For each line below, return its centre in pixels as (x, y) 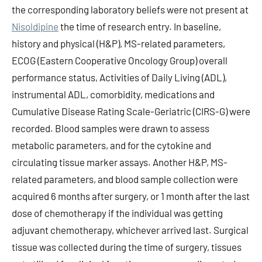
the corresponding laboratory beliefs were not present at (130, 9)
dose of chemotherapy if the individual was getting (117, 213)
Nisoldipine (35, 26)
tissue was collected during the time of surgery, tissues (127, 247)
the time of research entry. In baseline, (140, 26)
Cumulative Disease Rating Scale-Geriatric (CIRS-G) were (131, 111)
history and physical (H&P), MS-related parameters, (118, 43)
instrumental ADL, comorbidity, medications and (113, 94)
